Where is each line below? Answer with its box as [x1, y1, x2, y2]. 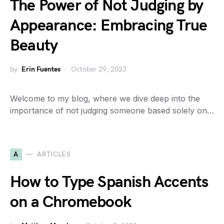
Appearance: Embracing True [10, 15, 207, 35]
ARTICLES [37, 150, 71, 159]
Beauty [10, 35, 58, 55]
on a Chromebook [10, 192, 131, 212]
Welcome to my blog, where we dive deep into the [10, 93, 200, 103]
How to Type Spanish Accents [10, 172, 208, 192]
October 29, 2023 [71, 64, 126, 73]
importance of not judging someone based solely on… [10, 105, 214, 115]
